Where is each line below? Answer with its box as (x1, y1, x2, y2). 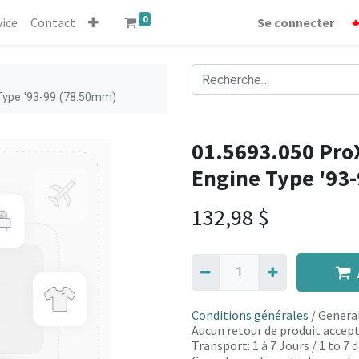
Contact (30, 14, 75, 30)
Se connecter (257, 14, 335, 30)
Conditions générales (192, 307, 309, 324)
